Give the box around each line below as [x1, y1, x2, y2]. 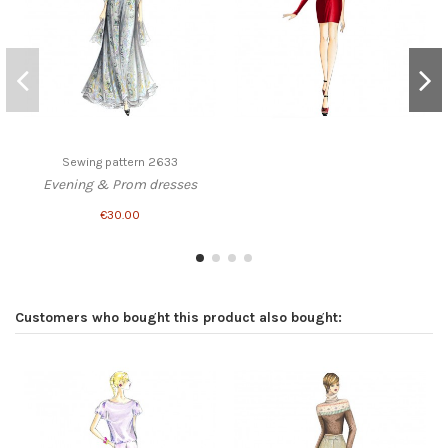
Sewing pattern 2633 [62, 155, 178, 170]
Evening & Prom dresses [43, 175, 197, 193]
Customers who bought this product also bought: [15, 308, 342, 326]
